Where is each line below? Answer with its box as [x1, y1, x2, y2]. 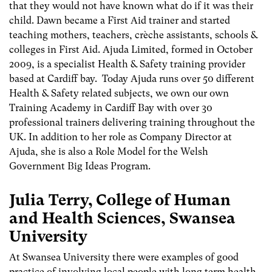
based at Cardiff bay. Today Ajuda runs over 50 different [9, 73, 254, 85]
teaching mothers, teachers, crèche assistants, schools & [9, 29, 257, 41]
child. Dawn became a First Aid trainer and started [9, 15, 230, 27]
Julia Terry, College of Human [9, 190, 231, 209]
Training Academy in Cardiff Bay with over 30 [9, 102, 212, 114]
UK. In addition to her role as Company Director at [9, 131, 232, 143]
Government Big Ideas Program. [9, 160, 151, 172]
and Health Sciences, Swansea [9, 208, 236, 227]
